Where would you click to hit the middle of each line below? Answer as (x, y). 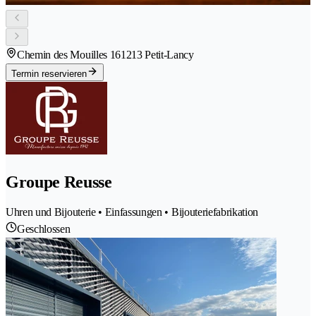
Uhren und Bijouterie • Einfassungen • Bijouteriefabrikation (132, 212)
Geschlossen (44, 229)
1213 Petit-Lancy (157, 54)
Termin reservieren (49, 73)
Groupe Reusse (59, 182)
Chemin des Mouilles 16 (69, 54)
